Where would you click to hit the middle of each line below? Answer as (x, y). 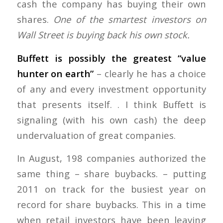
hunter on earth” (55, 73)
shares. (35, 19)
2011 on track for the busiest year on (111, 189)
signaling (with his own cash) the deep (111, 119)
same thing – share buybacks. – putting (111, 174)
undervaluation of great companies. (96, 135)
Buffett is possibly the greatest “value (111, 58)
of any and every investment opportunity (111, 89)
